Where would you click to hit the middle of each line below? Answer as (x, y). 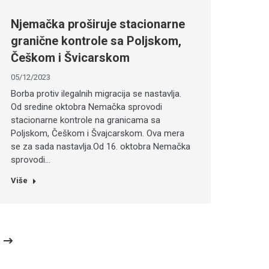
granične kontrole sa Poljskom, (96, 41)
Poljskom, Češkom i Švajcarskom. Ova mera (97, 133)
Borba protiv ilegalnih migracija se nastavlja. (96, 93)
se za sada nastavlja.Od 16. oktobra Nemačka (100, 146)
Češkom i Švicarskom (70, 57)
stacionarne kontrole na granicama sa (85, 120)
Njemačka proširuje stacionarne (98, 24)
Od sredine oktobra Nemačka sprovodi (86, 107)
